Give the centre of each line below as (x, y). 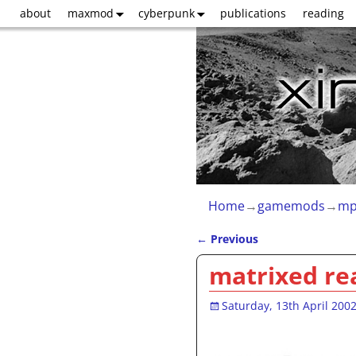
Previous (233, 238)
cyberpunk (166, 13)
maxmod (90, 13)
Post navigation (265, 254)
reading (323, 13)
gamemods (291, 205)
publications (253, 13)
